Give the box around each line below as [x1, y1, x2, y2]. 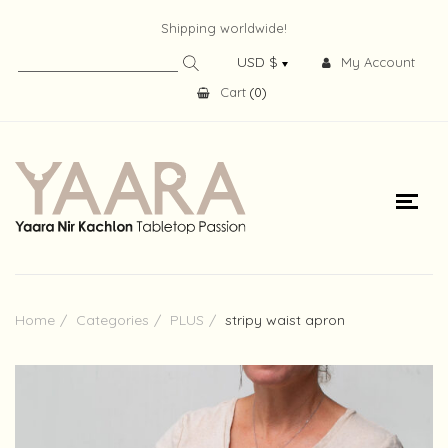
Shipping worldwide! [161, 20, 287, 36]
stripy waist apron [225, 310, 345, 329]
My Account [341, 54, 415, 70]
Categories [76, 310, 149, 329]
